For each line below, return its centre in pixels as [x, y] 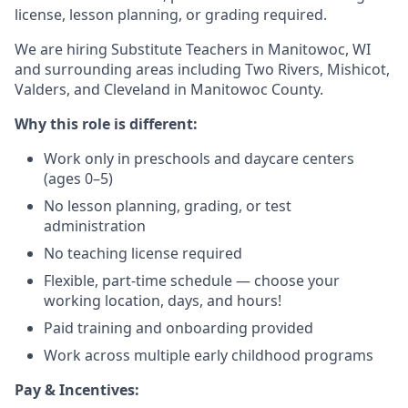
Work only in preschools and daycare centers [199, 158]
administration [95, 226]
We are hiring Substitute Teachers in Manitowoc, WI [193, 49]
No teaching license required [143, 253]
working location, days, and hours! [163, 301]
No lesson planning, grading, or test [168, 206]
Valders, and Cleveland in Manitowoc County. [169, 89]
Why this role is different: [106, 124]
